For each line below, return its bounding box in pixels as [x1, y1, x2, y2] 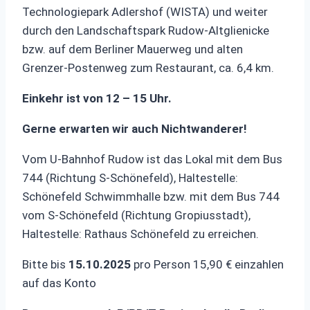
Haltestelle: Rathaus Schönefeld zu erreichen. [22, 226, 259, 241]
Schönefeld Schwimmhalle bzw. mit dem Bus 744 [22, 189, 280, 203]
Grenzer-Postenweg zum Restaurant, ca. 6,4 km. [22, 60, 274, 75]
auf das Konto [22, 275, 96, 290]
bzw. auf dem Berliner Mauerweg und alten [22, 42, 243, 56]
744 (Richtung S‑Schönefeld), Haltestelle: [22, 170, 238, 185]
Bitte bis [22, 257, 69, 271]
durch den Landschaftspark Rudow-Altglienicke [22, 23, 269, 37]
